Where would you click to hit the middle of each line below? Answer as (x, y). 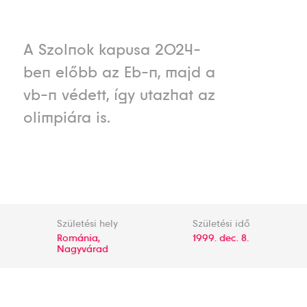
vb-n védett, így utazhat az (119, 95)
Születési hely (88, 223)
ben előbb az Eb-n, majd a (119, 72)
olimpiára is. (66, 118)
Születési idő (221, 223)
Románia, (79, 238)
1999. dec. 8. (220, 238)
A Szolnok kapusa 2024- (112, 50)
